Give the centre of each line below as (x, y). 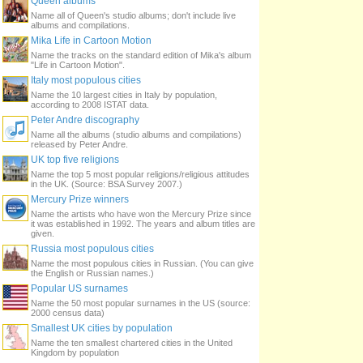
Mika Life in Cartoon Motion (91, 41)
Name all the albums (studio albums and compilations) (136, 135)
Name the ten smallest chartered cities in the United (132, 343)
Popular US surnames (79, 288)
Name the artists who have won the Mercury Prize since (141, 214)
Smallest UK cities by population (102, 328)
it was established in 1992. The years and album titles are (143, 224)
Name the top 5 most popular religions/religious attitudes (140, 174)
